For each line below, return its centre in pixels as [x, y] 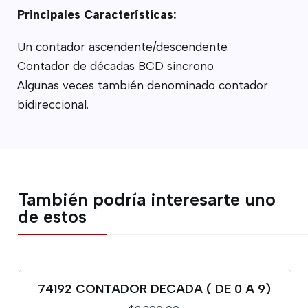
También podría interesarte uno [147, 199]
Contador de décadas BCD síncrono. [116, 66]
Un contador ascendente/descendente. [123, 46]
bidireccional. [53, 104]
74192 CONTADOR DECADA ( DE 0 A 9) [154, 289]
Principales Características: [97, 14]
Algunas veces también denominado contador [142, 85]
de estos [53, 216]
